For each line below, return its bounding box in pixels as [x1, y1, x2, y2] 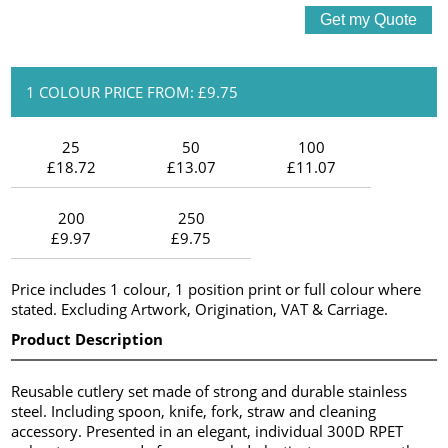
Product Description [11, 328, 164, 349]
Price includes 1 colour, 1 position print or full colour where [11, 278, 422, 299]
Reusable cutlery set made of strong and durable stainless [11, 380, 408, 401]
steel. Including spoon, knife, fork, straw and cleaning [11, 400, 377, 421]
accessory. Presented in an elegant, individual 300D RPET [11, 420, 404, 441]
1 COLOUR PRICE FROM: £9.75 [26, 81, 239, 102]
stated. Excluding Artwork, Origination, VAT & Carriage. [11, 298, 389, 319]
